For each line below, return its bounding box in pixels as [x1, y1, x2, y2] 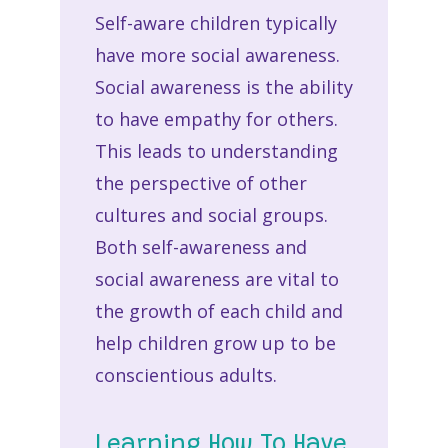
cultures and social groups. [94, 202, 328, 227]
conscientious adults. [94, 362, 277, 387]
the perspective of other [94, 170, 307, 195]
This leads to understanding [94, 138, 338, 163]
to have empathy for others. [94, 106, 338, 131]
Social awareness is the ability [94, 74, 353, 99]
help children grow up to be [94, 330, 336, 355]
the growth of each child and [94, 298, 343, 323]
